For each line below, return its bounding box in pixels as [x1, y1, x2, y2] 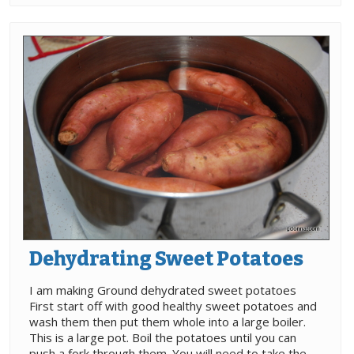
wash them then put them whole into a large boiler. [29, 314, 306, 330]
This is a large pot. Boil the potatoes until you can [29, 330, 296, 346]
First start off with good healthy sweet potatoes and [29, 298, 317, 314]
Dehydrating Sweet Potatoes [29, 247, 303, 272]
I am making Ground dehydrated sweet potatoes [29, 282, 296, 299]
